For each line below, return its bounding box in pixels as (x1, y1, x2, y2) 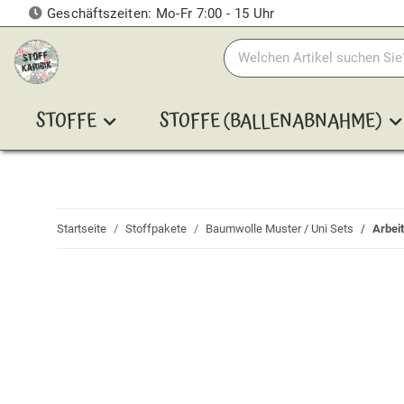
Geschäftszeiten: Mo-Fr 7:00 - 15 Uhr (42, 5, 275, 22)
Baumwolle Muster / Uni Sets (206, 221, 353, 235)
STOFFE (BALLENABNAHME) (160, 106, 382, 138)
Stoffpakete (125, 221, 187, 235)
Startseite (57, 221, 106, 235)
